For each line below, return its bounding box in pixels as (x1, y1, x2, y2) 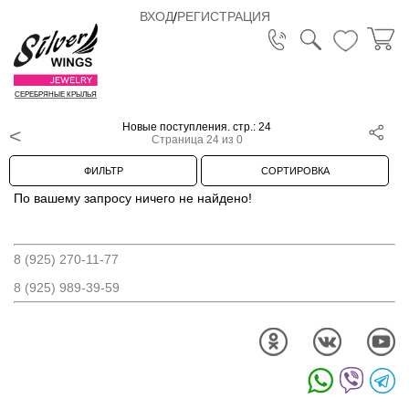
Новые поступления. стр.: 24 (122, 121, 272, 134)
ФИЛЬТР (83, 165, 123, 177)
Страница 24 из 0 (151, 133, 243, 147)
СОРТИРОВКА (260, 165, 330, 177)
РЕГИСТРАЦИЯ (176, 9, 270, 24)
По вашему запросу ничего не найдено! (14, 191, 252, 206)
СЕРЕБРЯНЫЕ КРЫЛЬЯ (15, 90, 97, 100)
